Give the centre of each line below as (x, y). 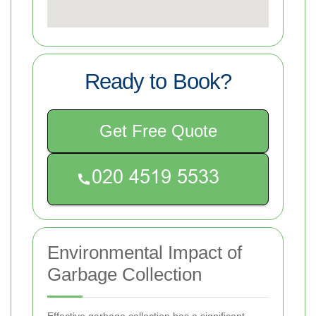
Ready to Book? (158, 82)
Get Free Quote (158, 131)
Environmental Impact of (145, 253)
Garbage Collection (124, 275)
